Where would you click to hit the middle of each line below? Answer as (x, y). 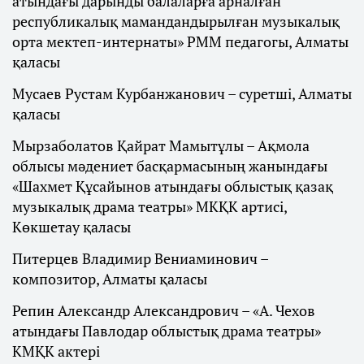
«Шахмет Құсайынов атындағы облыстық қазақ (173, 186)
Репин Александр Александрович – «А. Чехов (164, 311)
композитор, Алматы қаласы (110, 279)
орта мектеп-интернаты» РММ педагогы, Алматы (180, 42)
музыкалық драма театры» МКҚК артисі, (149, 207)
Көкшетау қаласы (71, 227)
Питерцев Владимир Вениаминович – (140, 259)
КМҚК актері (56, 351)
